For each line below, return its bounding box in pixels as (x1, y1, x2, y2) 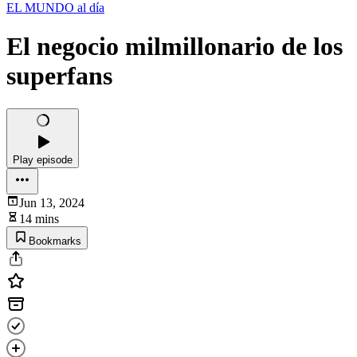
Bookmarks (29, 234, 81, 247)
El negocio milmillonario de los (6, 32, 343, 61)
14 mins (19, 211, 59, 226)
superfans (6, 61, 112, 91)
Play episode (13, 153, 73, 166)
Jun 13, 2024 (19, 195, 84, 210)
